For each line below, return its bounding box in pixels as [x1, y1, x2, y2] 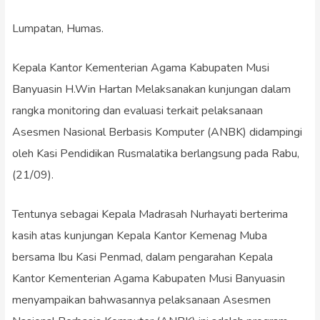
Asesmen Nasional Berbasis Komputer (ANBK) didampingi [11, 124, 302, 140]
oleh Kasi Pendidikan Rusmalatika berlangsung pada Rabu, [11, 145, 299, 161]
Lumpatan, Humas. [11, 20, 104, 36]
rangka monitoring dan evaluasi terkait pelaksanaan [11, 102, 263, 119]
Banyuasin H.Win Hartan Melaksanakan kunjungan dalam [11, 81, 291, 97]
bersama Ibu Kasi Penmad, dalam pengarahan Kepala [11, 249, 273, 265]
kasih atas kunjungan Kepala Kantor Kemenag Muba [11, 227, 267, 244]
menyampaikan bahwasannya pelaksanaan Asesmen [11, 291, 271, 308]
